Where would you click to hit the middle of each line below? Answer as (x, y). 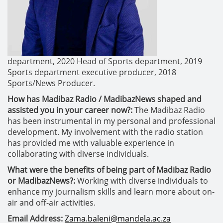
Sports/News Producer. (51, 83)
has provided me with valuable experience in (91, 143)
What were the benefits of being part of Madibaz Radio (109, 170)
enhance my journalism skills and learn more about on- (111, 192)
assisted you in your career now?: (70, 110)
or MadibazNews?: (41, 181)
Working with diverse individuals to (143, 181)
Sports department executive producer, (83, 72)
